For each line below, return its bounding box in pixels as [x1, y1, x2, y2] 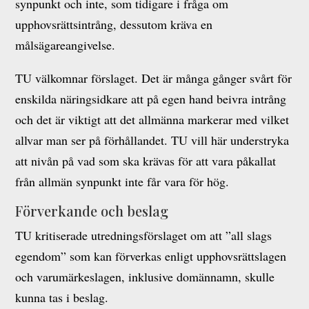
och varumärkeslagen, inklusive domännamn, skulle [15, 268, 275, 285]
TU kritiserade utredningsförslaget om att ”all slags [15, 227, 272, 243]
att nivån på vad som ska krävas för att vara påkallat [15, 152, 277, 169]
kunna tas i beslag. [15, 289, 109, 306]
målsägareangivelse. [15, 37, 116, 53]
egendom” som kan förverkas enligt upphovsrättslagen [15, 248, 287, 264]
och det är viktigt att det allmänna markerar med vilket [15, 111, 290, 128]
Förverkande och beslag [15, 201, 169, 220]
